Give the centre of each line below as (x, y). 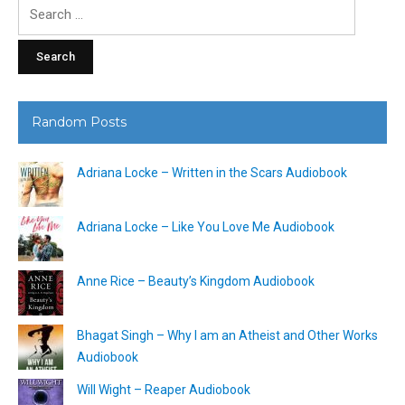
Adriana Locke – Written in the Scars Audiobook (212, 172)
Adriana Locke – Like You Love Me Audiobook (206, 226)
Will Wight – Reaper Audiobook (164, 389)
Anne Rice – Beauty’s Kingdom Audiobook (196, 281)
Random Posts (79, 122)
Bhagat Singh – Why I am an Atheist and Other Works (227, 335)
